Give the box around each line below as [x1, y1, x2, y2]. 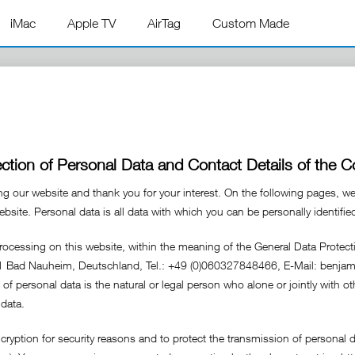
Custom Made [212, 16, 289, 30]
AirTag [147, 16, 181, 30]
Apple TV [67, 16, 116, 30]
